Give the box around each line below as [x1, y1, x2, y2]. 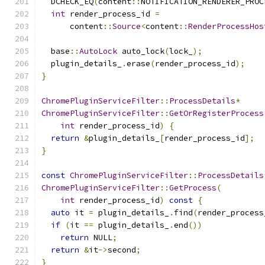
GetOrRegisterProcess [169, 108, 264, 118]
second [108, 245, 136, 255]
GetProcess [169, 183, 216, 193]
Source [112, 21, 141, 31]
